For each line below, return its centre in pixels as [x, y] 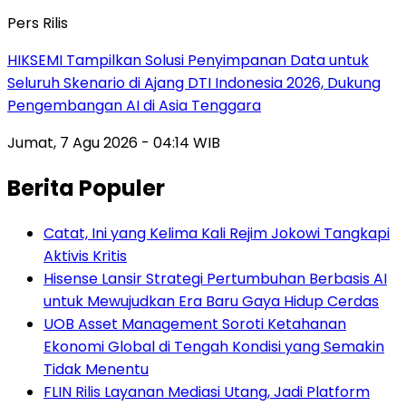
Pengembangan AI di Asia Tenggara [134, 105]
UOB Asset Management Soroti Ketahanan [195, 324]
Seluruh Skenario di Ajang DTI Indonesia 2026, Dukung [194, 82]
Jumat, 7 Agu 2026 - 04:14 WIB [114, 142]
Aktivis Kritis [85, 256]
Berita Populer [86, 188]
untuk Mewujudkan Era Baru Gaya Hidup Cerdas [211, 301]
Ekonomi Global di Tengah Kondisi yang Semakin [214, 346]
